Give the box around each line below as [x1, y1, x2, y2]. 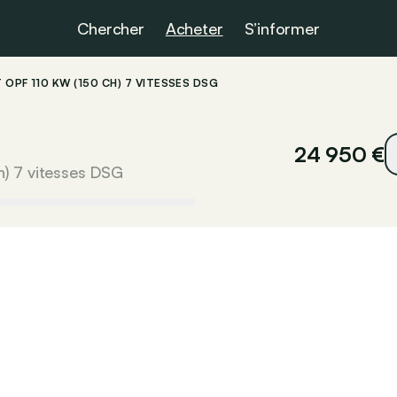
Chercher [77, 19, 144, 38]
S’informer [244, 19, 320, 38]
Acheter [165, 19, 223, 38]
